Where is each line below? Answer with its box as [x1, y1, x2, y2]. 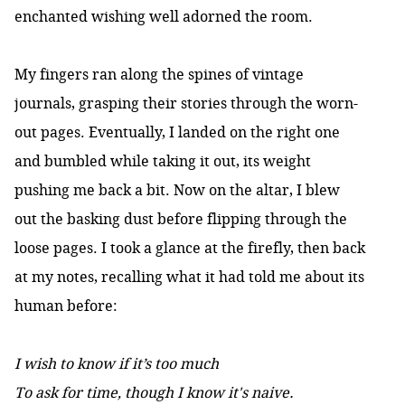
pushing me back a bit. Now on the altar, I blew [14, 180, 340, 201]
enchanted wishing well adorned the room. [14, 6, 313, 27]
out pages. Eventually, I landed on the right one [14, 122, 340, 143]
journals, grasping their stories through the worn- [14, 93, 358, 114]
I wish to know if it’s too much [14, 353, 219, 374]
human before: [14, 296, 118, 316]
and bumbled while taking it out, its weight [14, 151, 311, 172]
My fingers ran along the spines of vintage [14, 64, 304, 85]
